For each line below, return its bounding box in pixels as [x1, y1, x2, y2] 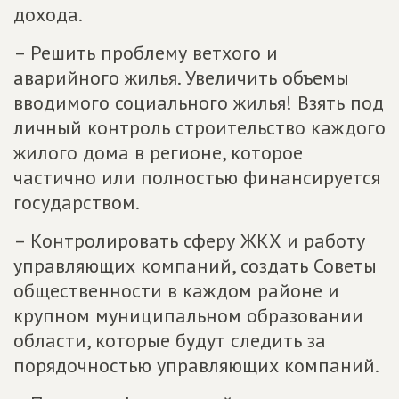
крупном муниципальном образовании [13, 303, 363, 329]
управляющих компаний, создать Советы [13, 253, 377, 279]
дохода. [13, 2, 83, 28]
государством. [13, 190, 140, 216]
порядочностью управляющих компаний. [13, 353, 379, 379]
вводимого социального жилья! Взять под [13, 90, 384, 116]
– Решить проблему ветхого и [13, 40, 278, 66]
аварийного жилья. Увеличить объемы [13, 65, 349, 91]
